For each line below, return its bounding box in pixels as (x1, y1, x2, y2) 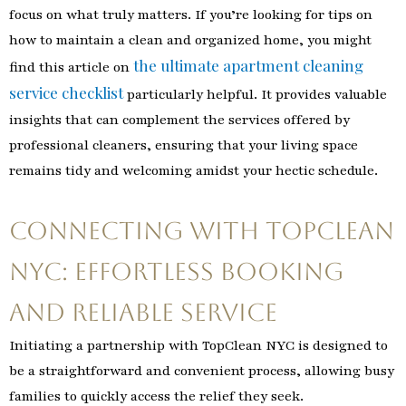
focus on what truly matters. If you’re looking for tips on (9, 5, 372, 24)
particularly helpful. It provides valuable (123, 85, 387, 104)
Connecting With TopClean (9, 216, 394, 245)
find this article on (9, 58, 133, 77)
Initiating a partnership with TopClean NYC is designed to (9, 335, 388, 354)
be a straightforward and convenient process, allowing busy (9, 361, 394, 380)
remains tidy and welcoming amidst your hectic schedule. (9, 161, 378, 180)
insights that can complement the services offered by (9, 111, 350, 130)
